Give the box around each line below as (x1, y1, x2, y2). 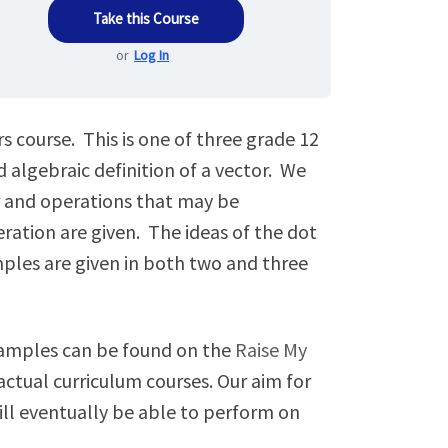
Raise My (235, 337, 307, 363)
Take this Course (93, 8, 199, 28)
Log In (134, 45, 169, 64)
